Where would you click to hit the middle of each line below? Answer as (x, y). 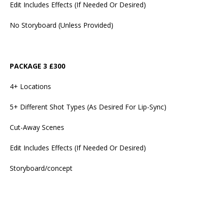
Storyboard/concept (41, 168)
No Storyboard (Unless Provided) (62, 25)
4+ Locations (30, 86)
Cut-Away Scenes (37, 127)
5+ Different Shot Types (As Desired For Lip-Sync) (88, 107)
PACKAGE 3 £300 (37, 66)
